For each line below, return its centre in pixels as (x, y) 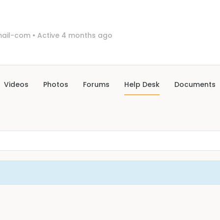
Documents (195, 84)
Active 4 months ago (74, 35)
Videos (16, 84)
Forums (96, 84)
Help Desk (142, 84)
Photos (56, 84)
